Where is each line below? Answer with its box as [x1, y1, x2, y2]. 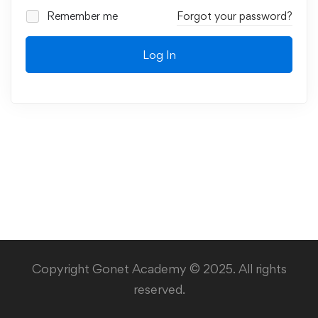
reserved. [133, 282, 185, 297]
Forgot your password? [177, 9, 292, 23]
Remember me [44, 9, 118, 23]
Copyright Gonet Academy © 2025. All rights [31, 261, 287, 276]
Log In [142, 48, 176, 62]
